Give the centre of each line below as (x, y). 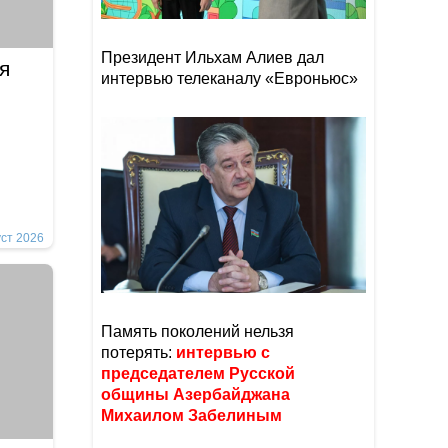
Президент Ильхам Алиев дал (212, 57)
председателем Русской (198, 373)
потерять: (138, 352)
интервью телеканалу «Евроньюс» (229, 78)
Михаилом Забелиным (193, 415)
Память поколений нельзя (197, 331)
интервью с (223, 352)
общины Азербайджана (195, 394)
